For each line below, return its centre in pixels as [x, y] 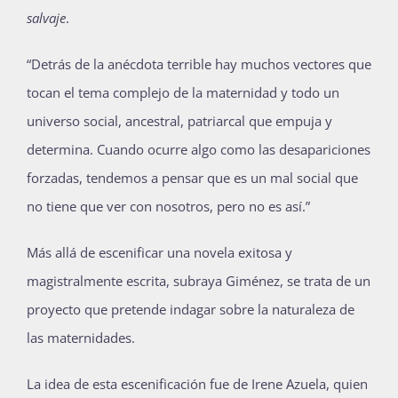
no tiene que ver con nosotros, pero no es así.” [168, 207]
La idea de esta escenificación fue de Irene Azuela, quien [197, 384]
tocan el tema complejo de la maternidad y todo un [183, 93]
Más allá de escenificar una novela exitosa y [159, 253]
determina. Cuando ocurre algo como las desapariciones [199, 150]
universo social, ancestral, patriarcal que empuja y [179, 121]
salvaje [46, 18]
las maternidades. [81, 338]
